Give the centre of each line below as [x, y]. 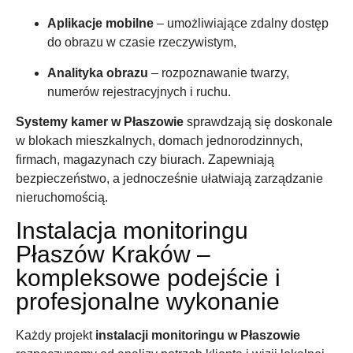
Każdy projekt [56, 335]
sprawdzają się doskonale [258, 122]
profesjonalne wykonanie [148, 301]
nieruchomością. [62, 198]
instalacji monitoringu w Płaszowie [198, 335]
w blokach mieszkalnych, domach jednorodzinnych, [159, 141]
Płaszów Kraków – [113, 254]
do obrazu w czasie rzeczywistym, [142, 43]
